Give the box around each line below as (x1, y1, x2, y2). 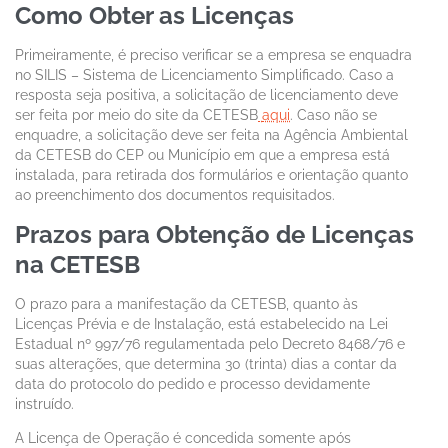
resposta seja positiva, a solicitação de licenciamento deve (15, 87, 398, 104)
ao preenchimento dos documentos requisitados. (15, 187, 335, 204)
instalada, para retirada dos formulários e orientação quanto (15, 167, 408, 184)
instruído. (15, 396, 74, 413)
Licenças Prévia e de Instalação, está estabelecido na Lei (15, 316, 388, 333)
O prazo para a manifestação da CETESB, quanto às (15, 296, 358, 313)
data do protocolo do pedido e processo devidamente (15, 376, 370, 393)
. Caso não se (290, 107, 377, 124)
